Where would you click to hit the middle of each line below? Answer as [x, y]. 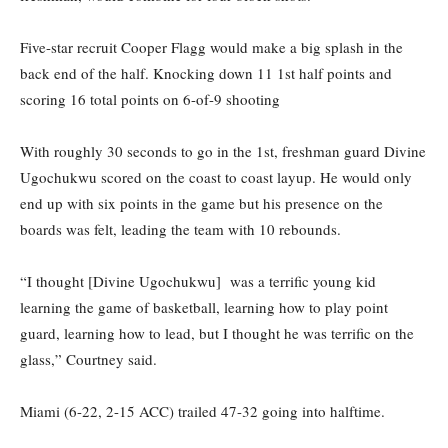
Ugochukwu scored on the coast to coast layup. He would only [216, 177]
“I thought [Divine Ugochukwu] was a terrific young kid [198, 281]
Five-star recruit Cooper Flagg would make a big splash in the [211, 47]
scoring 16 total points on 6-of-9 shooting [152, 99]
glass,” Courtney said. [88, 359]
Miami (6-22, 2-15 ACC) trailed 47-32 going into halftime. [205, 411]
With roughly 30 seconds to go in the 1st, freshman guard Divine [223, 151]
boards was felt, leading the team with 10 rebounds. [180, 229]
